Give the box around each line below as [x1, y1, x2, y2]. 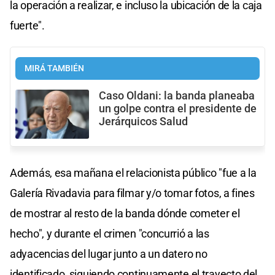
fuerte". [10, 18, 45, 32]
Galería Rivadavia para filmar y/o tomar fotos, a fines [10, 187, 255, 200]
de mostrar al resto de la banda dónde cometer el [10, 207, 240, 220]
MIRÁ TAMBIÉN [25, 63, 84, 74]
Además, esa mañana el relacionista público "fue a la [10, 166, 257, 180]
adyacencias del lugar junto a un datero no [10, 247, 207, 261]
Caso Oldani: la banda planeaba [99, 89, 255, 102]
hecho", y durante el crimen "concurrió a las [10, 227, 209, 241]
